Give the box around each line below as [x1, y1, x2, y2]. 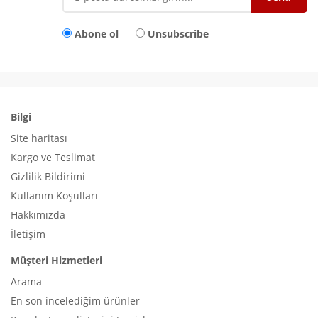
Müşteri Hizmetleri [11, 253, 102, 267]
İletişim [11, 226, 45, 241]
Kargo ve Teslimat [11, 150, 95, 164]
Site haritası [11, 131, 67, 145]
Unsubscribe [148, 26, 209, 40]
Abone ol [75, 26, 119, 40]
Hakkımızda [11, 207, 65, 221]
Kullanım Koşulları [11, 188, 98, 202]
